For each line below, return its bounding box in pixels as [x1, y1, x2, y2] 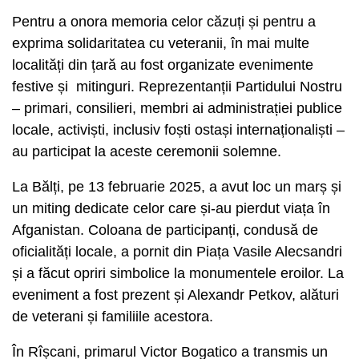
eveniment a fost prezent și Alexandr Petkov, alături [12, 286, 339, 303]
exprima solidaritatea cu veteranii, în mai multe [12, 34, 309, 51]
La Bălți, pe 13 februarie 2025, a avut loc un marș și [12, 178, 341, 195]
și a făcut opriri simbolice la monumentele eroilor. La [12, 264, 344, 281]
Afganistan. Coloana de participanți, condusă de [12, 221, 318, 238]
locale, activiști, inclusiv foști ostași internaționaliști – [12, 121, 345, 138]
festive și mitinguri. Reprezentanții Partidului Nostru [12, 78, 342, 95]
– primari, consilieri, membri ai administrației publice [12, 99, 342, 116]
